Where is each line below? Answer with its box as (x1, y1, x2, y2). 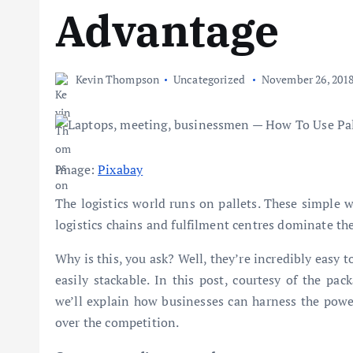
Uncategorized (173, 72, 248, 87)
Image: (55, 160, 98, 178)
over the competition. (55, 313, 180, 331)
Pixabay (98, 160, 143, 178)
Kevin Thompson (76, 72, 160, 87)
